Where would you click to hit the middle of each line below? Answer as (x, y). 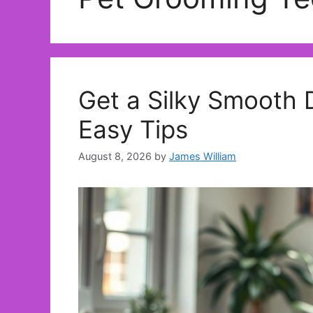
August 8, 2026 (115, 156)
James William (203, 156)
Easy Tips (133, 129)
